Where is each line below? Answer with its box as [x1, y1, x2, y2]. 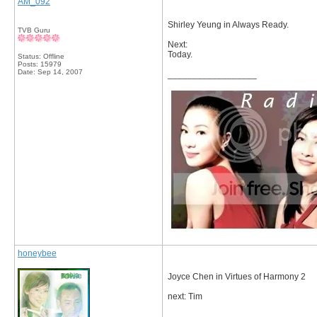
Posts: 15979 [18, 60, 62, 68]
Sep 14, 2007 [38, 68, 83, 76]
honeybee [18, 248, 57, 258]
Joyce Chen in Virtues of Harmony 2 [168, 272, 306, 282]
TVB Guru [18, 26, 50, 34]
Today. [168, 50, 192, 59]
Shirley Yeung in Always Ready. [168, 20, 289, 30]
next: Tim [168, 292, 202, 301]
